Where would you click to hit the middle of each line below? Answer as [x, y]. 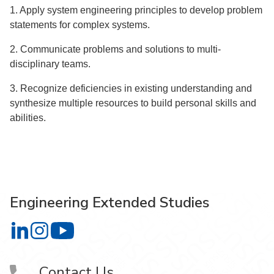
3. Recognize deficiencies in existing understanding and [131, 88]
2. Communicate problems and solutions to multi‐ [115, 49]
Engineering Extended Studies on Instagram [135, 235]
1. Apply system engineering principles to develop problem [136, 10]
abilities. [28, 118]
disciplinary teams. [50, 64]
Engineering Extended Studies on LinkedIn [113, 235]
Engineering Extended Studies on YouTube [170, 235]
